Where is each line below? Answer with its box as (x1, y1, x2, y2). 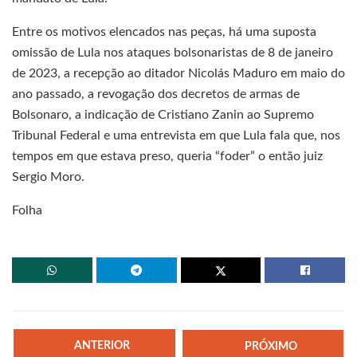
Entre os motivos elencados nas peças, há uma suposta (12, 25, 316, 39)
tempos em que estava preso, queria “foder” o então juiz (12, 150, 323, 163)
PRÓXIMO (244, 340, 297, 352)
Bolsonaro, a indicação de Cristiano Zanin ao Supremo (12, 108, 314, 122)
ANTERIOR (74, 340, 131, 352)
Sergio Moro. (12, 171, 84, 184)
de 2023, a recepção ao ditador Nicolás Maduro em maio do (12, 67, 345, 80)
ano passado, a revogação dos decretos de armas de (12, 88, 300, 101)
